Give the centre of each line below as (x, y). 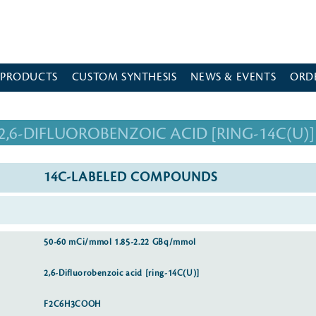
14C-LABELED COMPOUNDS (131, 177)
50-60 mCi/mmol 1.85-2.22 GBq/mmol (120, 242)
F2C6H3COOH (72, 304)
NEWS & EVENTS (233, 77)
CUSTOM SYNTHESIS (124, 77)
